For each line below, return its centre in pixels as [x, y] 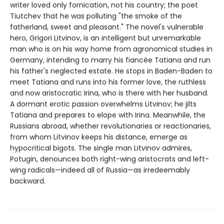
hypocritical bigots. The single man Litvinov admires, [101, 148]
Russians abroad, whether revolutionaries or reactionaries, [110, 126]
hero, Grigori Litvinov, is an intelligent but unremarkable [105, 38]
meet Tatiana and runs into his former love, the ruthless [108, 82]
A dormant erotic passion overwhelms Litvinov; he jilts [103, 104]
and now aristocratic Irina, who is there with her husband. [109, 93]
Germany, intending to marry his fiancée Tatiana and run [110, 60]
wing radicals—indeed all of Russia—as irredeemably [100, 170]
